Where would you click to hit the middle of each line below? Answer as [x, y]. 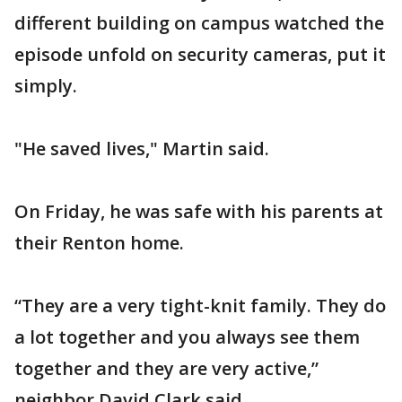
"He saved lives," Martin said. [142, 149]
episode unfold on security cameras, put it [200, 55]
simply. [46, 86]
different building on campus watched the [199, 23]
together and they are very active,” [166, 369]
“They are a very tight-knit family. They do [200, 306]
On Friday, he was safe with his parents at [199, 212]
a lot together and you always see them [187, 337]
